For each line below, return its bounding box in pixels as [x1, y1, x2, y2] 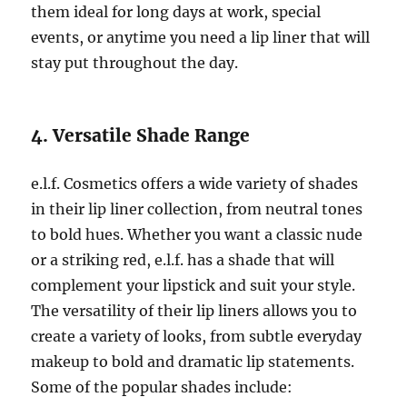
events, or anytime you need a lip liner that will [31, 28, 371, 47]
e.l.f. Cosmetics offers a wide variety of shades [31, 174, 359, 194]
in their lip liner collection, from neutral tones [31, 200, 363, 219]
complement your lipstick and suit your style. [31, 276, 356, 295]
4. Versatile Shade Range [31, 124, 251, 147]
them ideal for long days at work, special [31, 3, 322, 22]
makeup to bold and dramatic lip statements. [31, 352, 355, 372]
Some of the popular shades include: [31, 378, 293, 397]
